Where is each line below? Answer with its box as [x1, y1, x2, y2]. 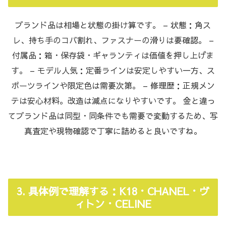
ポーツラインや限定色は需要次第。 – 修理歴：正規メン [11, 79, 215, 91]
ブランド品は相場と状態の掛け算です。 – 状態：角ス [15, 19, 211, 30]
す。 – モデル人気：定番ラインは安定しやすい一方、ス [11, 64, 215, 76]
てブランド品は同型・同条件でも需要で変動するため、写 [8, 109, 218, 121]
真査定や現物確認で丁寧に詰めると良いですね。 [24, 125, 202, 136]
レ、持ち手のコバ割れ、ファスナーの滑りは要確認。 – [12, 34, 214, 45]
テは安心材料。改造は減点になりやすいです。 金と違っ [11, 94, 215, 106]
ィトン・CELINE [75, 196, 151, 210]
